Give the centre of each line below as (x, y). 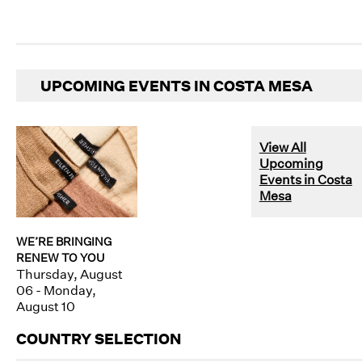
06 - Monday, (56, 290)
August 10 (46, 306)
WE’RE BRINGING (64, 241)
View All (282, 147)
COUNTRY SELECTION (99, 338)
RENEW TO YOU (60, 257)
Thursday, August (69, 274)
